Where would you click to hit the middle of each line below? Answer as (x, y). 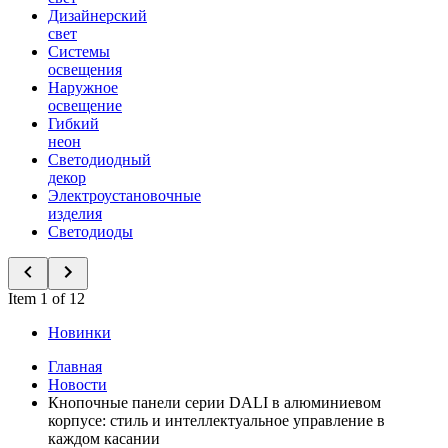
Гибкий (73, 123)
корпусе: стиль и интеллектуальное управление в (216, 420)
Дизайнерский (97, 15)
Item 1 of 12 (46, 298)
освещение (85, 105)
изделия (75, 213)
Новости (77, 384)
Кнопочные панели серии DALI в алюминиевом (214, 402)
